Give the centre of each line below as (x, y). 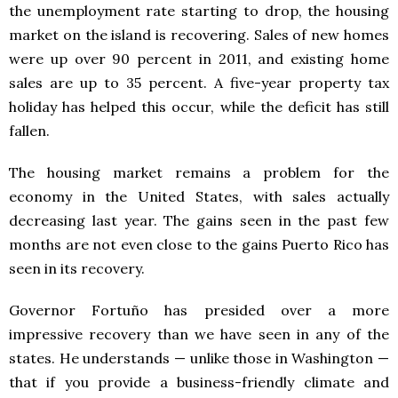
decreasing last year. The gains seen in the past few (199, 220)
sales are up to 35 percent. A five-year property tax (199, 83)
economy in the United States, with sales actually (199, 196)
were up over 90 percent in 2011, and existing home (199, 59)
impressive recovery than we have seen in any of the (199, 334)
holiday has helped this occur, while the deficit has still (199, 107)
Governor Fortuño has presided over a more (199, 310)
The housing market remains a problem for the (199, 172)
